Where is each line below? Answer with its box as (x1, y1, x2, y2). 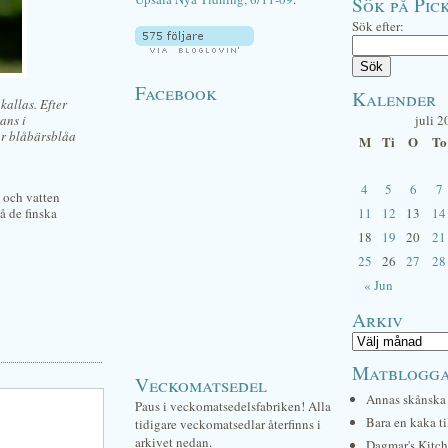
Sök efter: (352, 17, 404, 35)
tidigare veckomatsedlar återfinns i (135, 415, 321, 433)
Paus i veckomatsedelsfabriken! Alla (135, 397, 331, 415)
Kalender (352, 85, 436, 111)
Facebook (135, 79, 217, 105)
